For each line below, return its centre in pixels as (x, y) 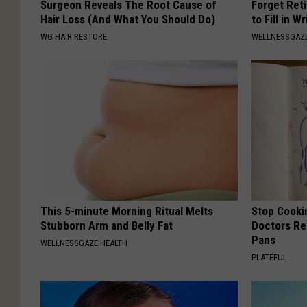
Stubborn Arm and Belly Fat (107, 225)
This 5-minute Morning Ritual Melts (127, 211)
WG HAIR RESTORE (74, 36)
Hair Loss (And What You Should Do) (128, 19)
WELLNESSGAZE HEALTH (84, 243)
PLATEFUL (270, 257)
